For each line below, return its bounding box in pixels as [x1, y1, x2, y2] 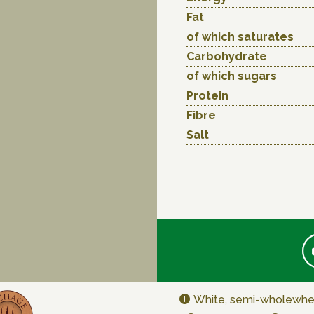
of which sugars [186, 69, 277, 83]
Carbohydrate [186, 50, 267, 63]
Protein [186, 89, 228, 102]
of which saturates [186, 30, 294, 43]
